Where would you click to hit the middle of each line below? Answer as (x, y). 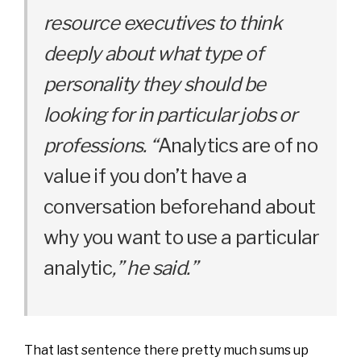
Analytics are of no (238, 145)
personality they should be (155, 84)
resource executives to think (163, 23)
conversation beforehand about (180, 206)
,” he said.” (155, 268)
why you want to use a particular (182, 237)
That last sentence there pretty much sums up (166, 350)
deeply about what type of (153, 53)
